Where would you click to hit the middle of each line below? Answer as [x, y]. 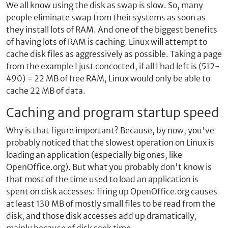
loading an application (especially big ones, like [94, 155]
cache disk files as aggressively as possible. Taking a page [114, 54]
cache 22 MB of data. [46, 91]
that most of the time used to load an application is [102, 179]
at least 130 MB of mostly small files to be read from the [111, 204]
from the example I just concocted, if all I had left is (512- [113, 66]
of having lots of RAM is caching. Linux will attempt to [107, 42]
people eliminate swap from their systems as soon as [106, 17]
